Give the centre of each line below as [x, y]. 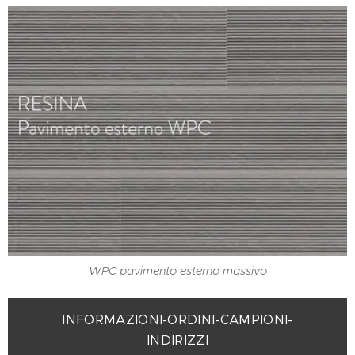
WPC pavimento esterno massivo [177, 271]
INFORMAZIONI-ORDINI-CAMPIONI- [177, 320]
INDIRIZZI [177, 340]
